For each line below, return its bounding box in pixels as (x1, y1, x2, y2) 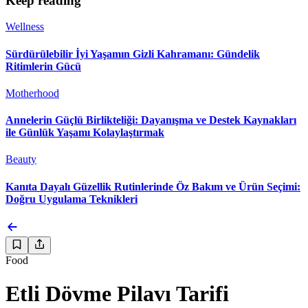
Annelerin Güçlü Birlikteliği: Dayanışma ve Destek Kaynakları (5, 114, 296, 126)
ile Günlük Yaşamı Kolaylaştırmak (5, 126, 164, 139)
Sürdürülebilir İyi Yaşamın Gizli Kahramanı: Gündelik (5, 47, 260, 60)
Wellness (5, 21, 44, 33)
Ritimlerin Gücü (5, 60, 81, 72)
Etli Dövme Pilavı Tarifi (5, 281, 229, 307)
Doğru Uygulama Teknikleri (5, 192, 137, 205)
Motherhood (5, 87, 59, 99)
